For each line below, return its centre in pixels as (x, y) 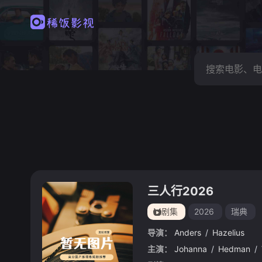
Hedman (234, 249)
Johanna (191, 249)
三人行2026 (180, 191)
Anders (188, 232)
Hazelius (228, 232)
